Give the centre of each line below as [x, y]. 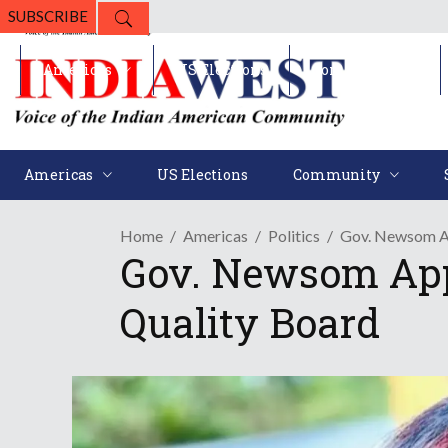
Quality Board [250, 323]
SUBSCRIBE [48, 16]
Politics [294, 236]
